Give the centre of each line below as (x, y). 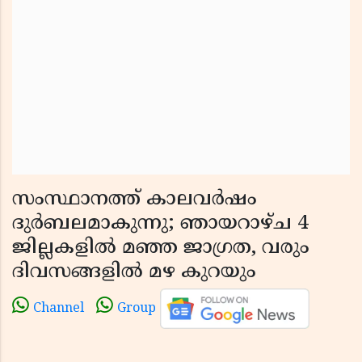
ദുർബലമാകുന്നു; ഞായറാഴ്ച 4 (160, 224)
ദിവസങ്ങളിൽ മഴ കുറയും (134, 272)
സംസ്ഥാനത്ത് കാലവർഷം (135, 200)
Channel (59, 309)
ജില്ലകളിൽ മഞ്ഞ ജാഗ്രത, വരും (161, 248)
